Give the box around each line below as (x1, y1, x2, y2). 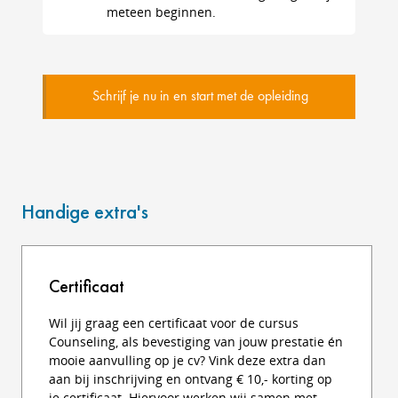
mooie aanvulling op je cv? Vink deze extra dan (49, 352, 326, 369)
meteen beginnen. (107, 4, 216, 20)
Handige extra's (21, 198, 148, 225)
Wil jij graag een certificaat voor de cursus (49, 314, 298, 331)
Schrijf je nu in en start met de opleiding (92, 90, 308, 104)
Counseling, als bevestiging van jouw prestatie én (49, 333, 343, 350)
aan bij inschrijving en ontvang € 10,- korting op (49, 370, 332, 387)
